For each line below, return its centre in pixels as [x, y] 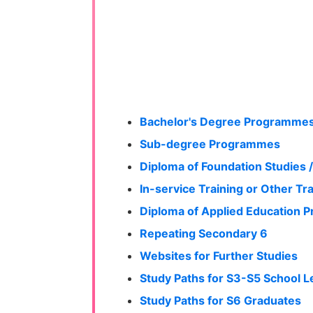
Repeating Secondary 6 [204, 234]
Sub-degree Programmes [210, 144]
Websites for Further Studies [219, 256]
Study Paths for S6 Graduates [220, 301]
